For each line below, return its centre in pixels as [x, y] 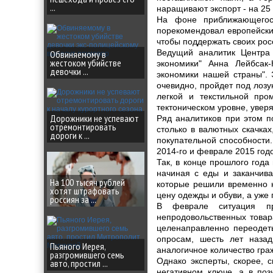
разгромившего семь [87, 255]
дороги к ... [70, 135]
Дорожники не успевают [94, 118]
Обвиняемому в [78, 54]
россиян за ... [73, 199]
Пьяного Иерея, [78, 246]
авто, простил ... [79, 263]
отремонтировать [83, 127]
